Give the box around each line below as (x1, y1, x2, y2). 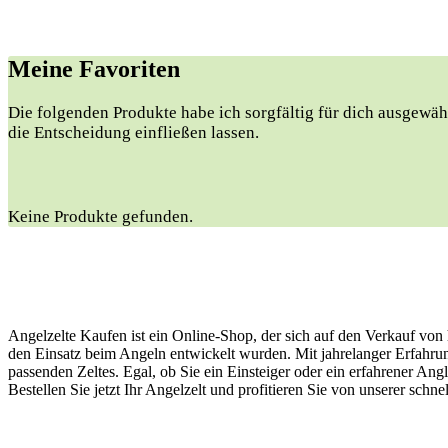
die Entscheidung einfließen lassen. (8, 122, 259, 142)
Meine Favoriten (8, 55, 180, 82)
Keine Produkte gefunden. (8, 206, 193, 226)
